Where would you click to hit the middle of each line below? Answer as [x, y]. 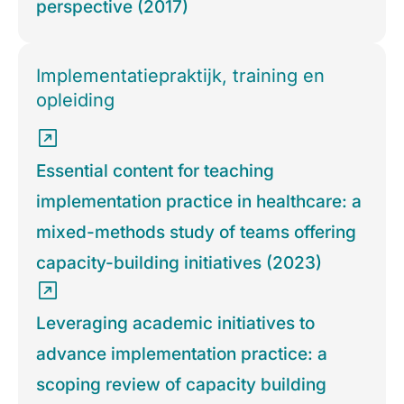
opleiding [75, 101]
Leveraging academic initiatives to [175, 324]
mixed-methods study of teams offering [196, 233]
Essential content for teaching [155, 171]
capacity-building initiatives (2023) [179, 263]
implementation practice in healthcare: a [199, 202]
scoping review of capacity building [181, 385]
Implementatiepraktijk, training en [180, 76]
